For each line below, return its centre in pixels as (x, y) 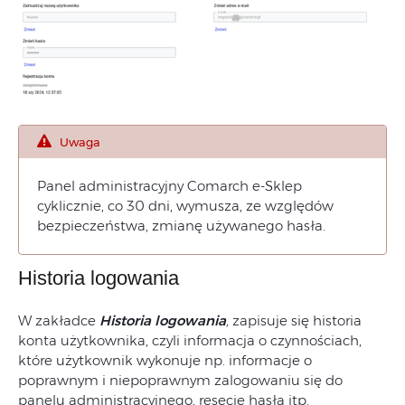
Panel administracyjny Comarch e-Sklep (170, 186)
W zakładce (59, 321)
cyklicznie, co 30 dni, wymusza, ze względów (185, 206)
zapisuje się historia (297, 321)
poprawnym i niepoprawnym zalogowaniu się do (180, 381)
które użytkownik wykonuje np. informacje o (165, 361)
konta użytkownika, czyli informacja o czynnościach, (190, 341)
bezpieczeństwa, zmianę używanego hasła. (181, 226)
